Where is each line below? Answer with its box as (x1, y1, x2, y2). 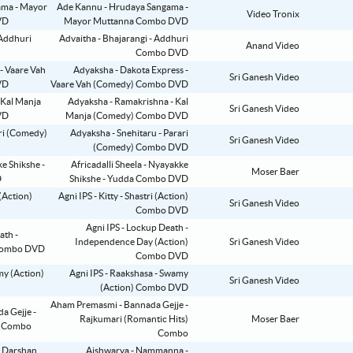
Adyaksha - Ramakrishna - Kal (68, 97, 188, 107)
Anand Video (246, 41, 299, 51)
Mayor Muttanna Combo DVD (64, 17, 188, 27)
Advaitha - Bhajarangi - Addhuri (59, 34, 188, 44)
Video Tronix (247, 9, 299, 20)
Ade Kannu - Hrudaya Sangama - (57, 2, 188, 13)
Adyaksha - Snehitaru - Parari (70, 128, 188, 139)
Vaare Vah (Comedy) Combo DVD (50, 80, 188, 90)
